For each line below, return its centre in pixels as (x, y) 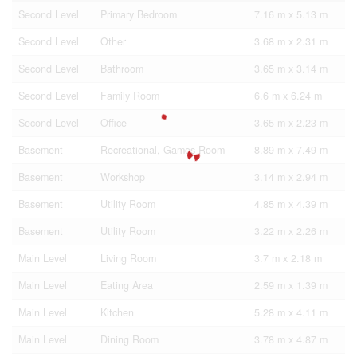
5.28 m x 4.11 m (291, 312)
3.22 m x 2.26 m (291, 231)
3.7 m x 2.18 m (288, 258)
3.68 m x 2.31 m (291, 41)
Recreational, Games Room (163, 150)
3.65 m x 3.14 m (291, 69)
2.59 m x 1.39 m (291, 285)
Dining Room (129, 339)
